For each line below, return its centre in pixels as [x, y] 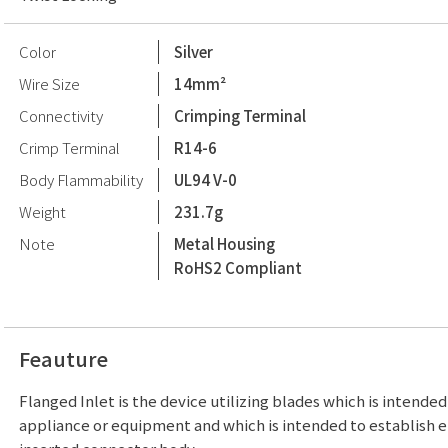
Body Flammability [81, 179]
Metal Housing [224, 243]
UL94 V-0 [205, 179]
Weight [42, 211]
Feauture [63, 358]
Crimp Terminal [69, 147]
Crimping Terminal [240, 115]
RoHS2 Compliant [238, 267]
